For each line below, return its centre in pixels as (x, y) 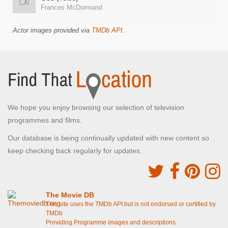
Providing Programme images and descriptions (111, 222)
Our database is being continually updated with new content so (108, 138)
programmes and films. (45, 120)
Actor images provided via (52, 30)
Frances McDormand (72, 7)
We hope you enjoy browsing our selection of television (96, 107)
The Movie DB (70, 195)
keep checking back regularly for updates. (75, 151)
